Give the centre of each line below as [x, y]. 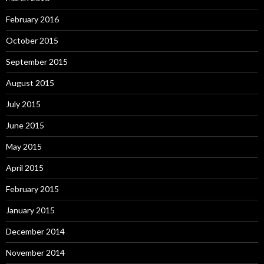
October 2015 [32, 40]
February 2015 [32, 189]
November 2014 [35, 252]
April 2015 [25, 167]
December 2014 [35, 231]
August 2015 [30, 82]
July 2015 [23, 104]
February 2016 [32, 19]
